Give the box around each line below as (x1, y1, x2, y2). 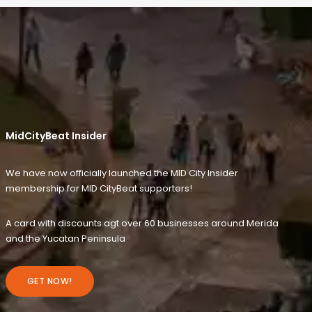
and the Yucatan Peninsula (5, 231, 125, 245)
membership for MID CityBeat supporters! (5, 181, 192, 195)
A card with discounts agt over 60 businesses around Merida (5, 216, 279, 230)
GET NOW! (26, 274, 72, 287)
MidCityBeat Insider (5, 128, 107, 143)
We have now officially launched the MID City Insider (5, 166, 238, 180)
